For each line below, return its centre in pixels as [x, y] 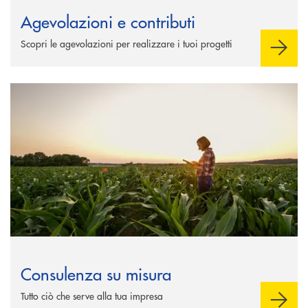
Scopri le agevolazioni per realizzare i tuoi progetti [126, 43]
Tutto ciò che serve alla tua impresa [92, 295]
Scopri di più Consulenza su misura [82, 89]
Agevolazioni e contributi [108, 21]
